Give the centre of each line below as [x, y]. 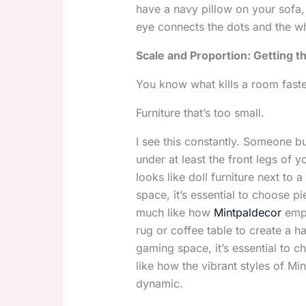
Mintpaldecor [247, 213]
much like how [175, 213]
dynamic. [159, 284]
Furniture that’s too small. [200, 113]
